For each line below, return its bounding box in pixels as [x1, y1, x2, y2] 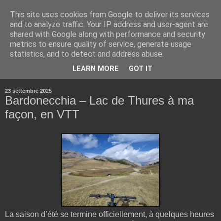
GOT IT [129, 65, 152, 74]
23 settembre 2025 [5, 87, 52, 94]
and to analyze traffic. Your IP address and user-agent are [10, 20, 208, 29]
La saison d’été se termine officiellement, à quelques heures [5, 210, 214, 219]
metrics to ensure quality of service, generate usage [10, 39, 191, 49]
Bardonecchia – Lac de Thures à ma [5, 93, 194, 107]
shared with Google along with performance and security [10, 30, 205, 39]
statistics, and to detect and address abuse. [10, 49, 164, 59]
